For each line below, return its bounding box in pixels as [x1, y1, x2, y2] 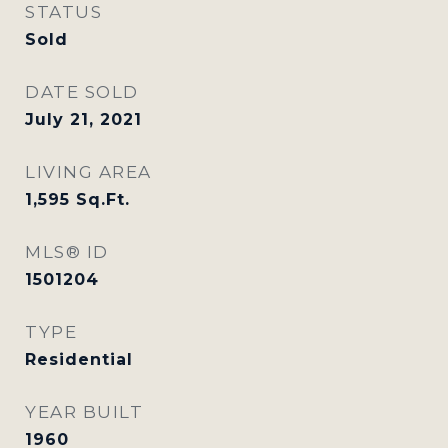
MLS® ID [25, 241, 109, 262]
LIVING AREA [25, 161, 152, 182]
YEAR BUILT [25, 401, 143, 422]
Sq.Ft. [76, 189, 130, 209]
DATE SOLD [25, 81, 139, 102]
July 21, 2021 [25, 109, 142, 129]
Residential [25, 349, 133, 369]
